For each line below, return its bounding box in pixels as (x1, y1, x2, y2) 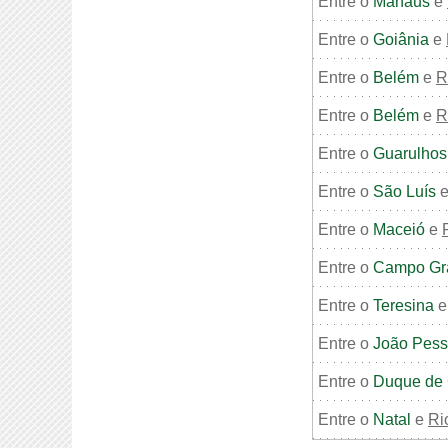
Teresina (373, 297, 434, 314)
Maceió (373, 221, 425, 238)
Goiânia (373, 31, 429, 48)
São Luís (373, 183, 436, 200)
